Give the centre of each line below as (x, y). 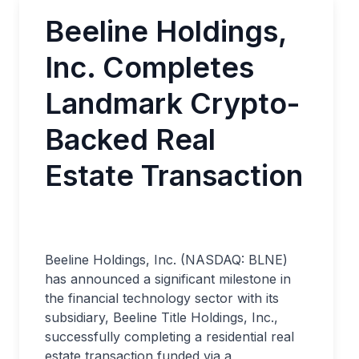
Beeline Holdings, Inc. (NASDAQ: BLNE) (166, 260)
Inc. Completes (149, 67)
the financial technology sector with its (162, 298)
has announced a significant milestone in (168, 279)
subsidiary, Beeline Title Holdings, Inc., (161, 317)
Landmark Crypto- (173, 103)
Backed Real (130, 139)
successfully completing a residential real (169, 337)
